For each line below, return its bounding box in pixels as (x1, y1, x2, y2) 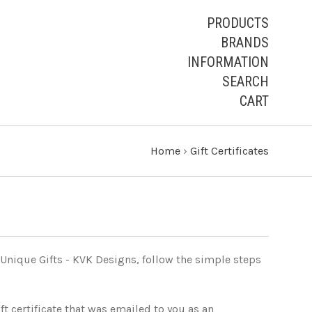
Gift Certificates (190, 144, 269, 157)
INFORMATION (187, 54, 269, 70)
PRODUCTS (207, 15, 269, 31)
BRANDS (221, 34, 269, 51)
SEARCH (222, 73, 269, 90)
